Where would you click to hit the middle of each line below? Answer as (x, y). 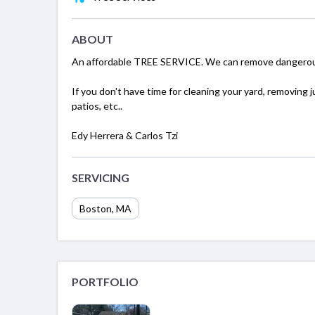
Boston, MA (105, 209)
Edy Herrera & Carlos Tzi (125, 136)
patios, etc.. (97, 106)
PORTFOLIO (105, 282)
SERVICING (101, 178)
